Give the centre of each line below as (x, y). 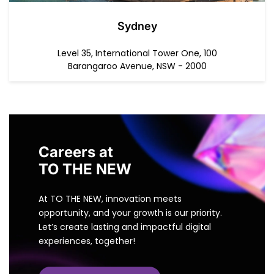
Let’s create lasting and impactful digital (125, 227)
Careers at (76, 152)
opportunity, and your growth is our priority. (130, 213)
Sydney (137, 26)
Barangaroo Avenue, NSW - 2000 (137, 66)
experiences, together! (87, 241)
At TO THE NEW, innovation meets (110, 199)
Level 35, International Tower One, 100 (137, 54)
